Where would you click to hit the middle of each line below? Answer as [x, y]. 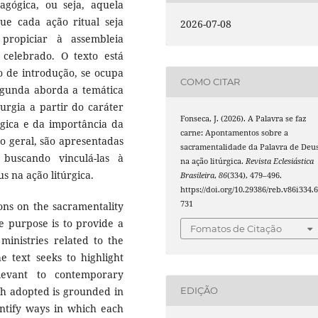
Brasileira [198, 175]
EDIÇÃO [199, 290]
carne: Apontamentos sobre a [235, 132]
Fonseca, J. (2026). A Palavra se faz [244, 118]
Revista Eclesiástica [280, 161]
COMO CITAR [210, 82]
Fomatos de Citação [236, 229]
